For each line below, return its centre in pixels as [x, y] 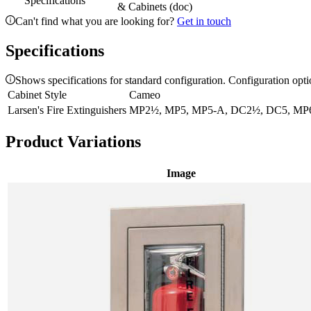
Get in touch [204, 22]
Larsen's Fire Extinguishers [67, 110]
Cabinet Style [37, 95]
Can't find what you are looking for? [96, 22]
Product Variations [73, 141]
